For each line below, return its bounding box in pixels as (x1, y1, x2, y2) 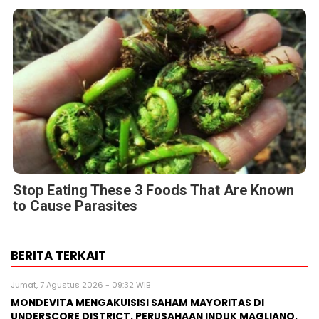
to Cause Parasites (13, 197, 137, 215)
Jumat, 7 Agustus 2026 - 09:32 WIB (11, 279, 150, 291)
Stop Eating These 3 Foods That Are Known (13, 182, 294, 199)
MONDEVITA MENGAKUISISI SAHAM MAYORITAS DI (11, 296, 264, 310)
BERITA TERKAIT (11, 247, 106, 265)
